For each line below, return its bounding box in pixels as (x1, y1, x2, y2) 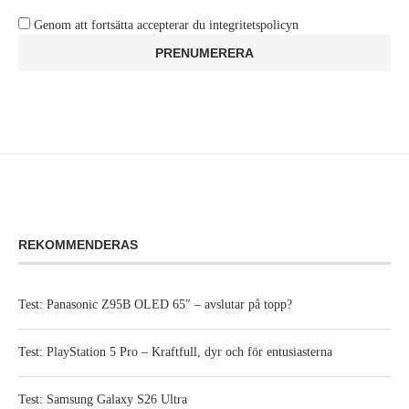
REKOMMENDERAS (18, 237, 138, 253)
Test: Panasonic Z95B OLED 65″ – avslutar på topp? (18, 298, 292, 312)
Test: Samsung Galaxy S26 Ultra (18, 393, 187, 407)
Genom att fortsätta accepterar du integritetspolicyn (34, 18, 299, 33)
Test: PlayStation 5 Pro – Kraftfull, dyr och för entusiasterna (18, 345, 332, 360)
